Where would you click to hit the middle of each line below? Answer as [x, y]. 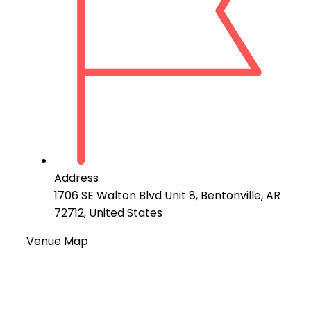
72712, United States [108, 212]
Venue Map [57, 241]
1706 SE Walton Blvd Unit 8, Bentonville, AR [167, 195]
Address [76, 178]
